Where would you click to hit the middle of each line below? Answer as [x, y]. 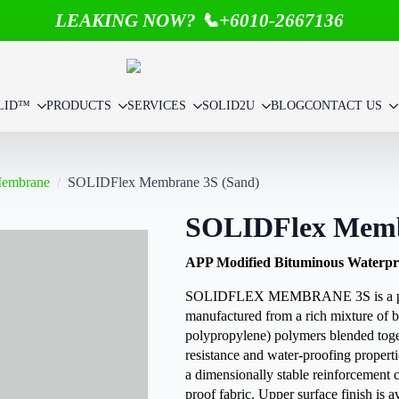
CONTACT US [343, 106]
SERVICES [156, 106]
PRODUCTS [78, 106]
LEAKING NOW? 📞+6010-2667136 [199, 20]
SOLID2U [228, 106]
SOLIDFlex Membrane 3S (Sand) [163, 182]
